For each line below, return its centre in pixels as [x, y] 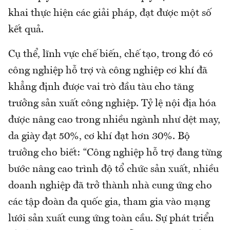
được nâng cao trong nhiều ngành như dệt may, [114, 120]
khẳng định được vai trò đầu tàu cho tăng [101, 88]
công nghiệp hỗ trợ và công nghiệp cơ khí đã [108, 71]
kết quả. [26, 30]
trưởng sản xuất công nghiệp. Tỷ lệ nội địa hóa [112, 104]
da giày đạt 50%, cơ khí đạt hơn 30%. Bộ [99, 137]
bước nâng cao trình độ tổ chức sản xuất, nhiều [113, 170]
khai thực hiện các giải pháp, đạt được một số [110, 14]
